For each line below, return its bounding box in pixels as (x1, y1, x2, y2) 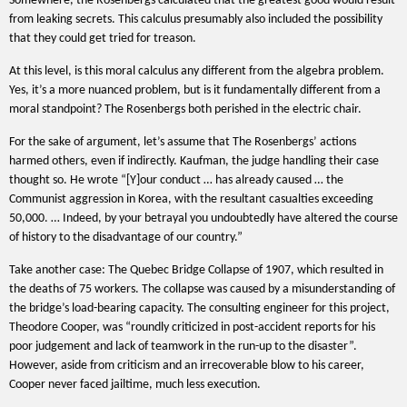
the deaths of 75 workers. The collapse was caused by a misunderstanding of (9, 283, 395, 296)
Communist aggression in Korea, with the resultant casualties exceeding (9, 193, 373, 206)
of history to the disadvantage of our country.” (9, 231, 243, 244)
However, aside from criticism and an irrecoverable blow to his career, (9, 359, 364, 372)
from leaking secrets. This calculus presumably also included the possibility (9, 13, 382, 26)
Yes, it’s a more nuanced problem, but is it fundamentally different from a (9, 84, 381, 97)
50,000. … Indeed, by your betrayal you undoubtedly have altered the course (9, 212, 398, 225)
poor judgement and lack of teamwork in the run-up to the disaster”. (9, 340, 357, 353)
